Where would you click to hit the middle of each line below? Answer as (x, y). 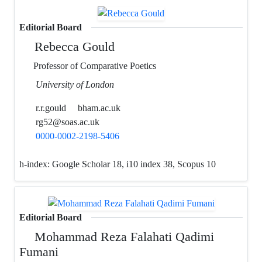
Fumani (39, 252)
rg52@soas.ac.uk (66, 122)
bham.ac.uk (99, 108)
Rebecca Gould (73, 46)
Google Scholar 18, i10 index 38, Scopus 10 (135, 164)
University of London (75, 84)
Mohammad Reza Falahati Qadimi (123, 237)
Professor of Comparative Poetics (94, 65)
